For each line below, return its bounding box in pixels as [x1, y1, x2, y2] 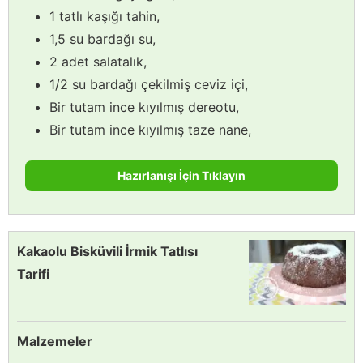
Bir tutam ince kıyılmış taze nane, [49, 121, 251, 138]
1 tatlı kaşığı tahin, [49, 7, 160, 24]
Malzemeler [17, 332, 92, 349]
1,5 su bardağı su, [49, 30, 156, 47]
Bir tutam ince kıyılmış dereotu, [49, 98, 239, 115]
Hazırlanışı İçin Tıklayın [117, 168, 246, 182]
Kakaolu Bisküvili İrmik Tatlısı [17, 242, 198, 259]
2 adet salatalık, [49, 53, 147, 70]
